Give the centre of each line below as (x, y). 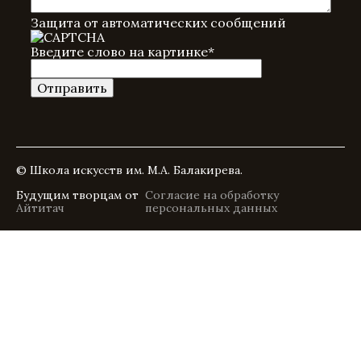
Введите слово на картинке (119, 52)
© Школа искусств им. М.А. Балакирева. (129, 170)
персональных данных (212, 208)
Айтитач (40, 208)
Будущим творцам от (77, 195)
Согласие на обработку (212, 195)
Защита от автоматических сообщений (158, 23)
